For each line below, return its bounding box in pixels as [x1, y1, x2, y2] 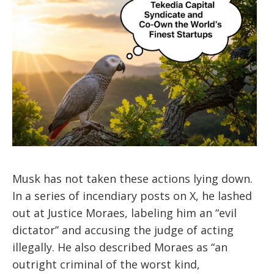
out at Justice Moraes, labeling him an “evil [12, 206, 237, 221]
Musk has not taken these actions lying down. [12, 171, 253, 187]
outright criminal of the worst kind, [12, 257, 200, 272]
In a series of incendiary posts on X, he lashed [12, 188, 252, 204]
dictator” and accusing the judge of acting [12, 223, 234, 238]
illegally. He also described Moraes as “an [12, 240, 228, 255]
